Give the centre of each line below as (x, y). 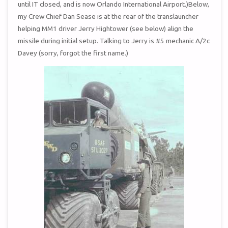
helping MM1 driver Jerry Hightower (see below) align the (106, 29)
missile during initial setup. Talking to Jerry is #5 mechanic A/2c (114, 41)
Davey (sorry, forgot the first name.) (73, 53)
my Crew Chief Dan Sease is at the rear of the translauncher (108, 17)
